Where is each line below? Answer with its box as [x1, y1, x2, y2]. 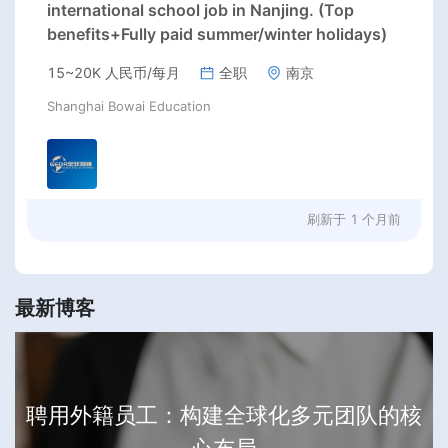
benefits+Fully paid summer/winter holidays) [47, 24, 387, 45]
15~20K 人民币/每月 [47, 64, 180, 82]
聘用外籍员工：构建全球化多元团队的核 [26, 402, 422, 429]
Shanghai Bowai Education [47, 98, 211, 115]
